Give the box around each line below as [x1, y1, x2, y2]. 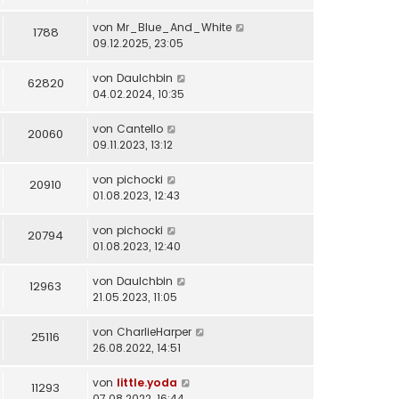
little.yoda [117, 374, 177, 390]
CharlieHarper [117, 323, 191, 339]
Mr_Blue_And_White [117, 19, 232, 35]
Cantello [117, 120, 163, 136]
